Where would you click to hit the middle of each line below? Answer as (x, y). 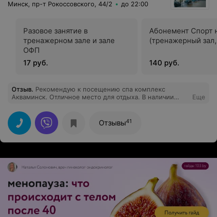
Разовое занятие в (55, 31)
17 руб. (36, 63)
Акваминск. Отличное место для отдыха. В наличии (93, 97)
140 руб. (164, 63)
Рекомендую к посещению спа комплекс (100, 89)
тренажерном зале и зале (69, 41)
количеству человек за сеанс (57, 113)
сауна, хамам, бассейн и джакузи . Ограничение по (93, 105)
